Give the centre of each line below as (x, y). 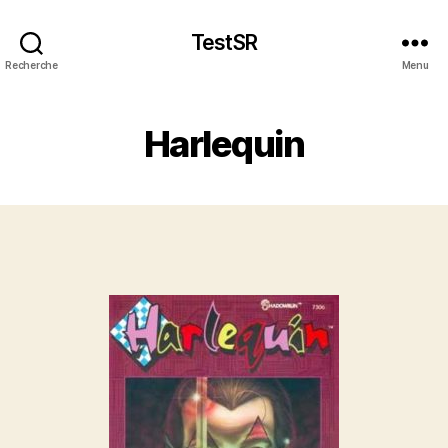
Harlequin (224, 144)
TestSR (224, 42)
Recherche (31, 64)
